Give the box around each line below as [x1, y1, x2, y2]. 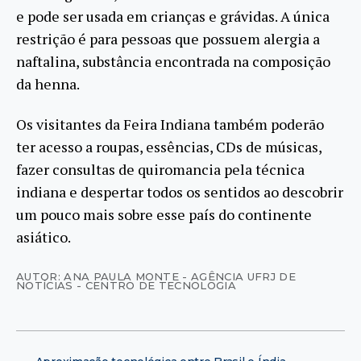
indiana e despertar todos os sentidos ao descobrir [16, 182, 343, 202]
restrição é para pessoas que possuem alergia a [16, 28, 320, 48]
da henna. [16, 73, 80, 93]
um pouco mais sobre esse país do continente [16, 205, 312, 225]
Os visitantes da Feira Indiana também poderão [16, 114, 324, 135]
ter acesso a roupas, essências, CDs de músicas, [16, 137, 322, 157]
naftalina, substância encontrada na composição [16, 51, 330, 71]
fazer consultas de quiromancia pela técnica [16, 160, 305, 180]
